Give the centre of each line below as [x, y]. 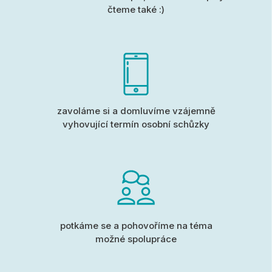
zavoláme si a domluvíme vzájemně [136, 111]
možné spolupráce [136, 239]
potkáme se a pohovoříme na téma [136, 226]
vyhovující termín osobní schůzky [136, 124]
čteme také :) [136, 10]
